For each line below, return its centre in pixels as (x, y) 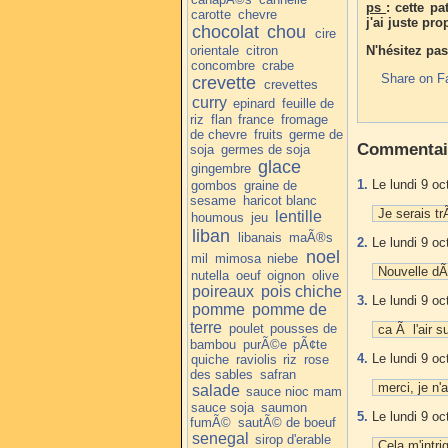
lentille (298, 216)
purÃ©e (264, 344)
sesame (213, 200)
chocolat (225, 31)
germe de (316, 134)
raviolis (256, 359)
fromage (304, 119)
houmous (218, 217)
